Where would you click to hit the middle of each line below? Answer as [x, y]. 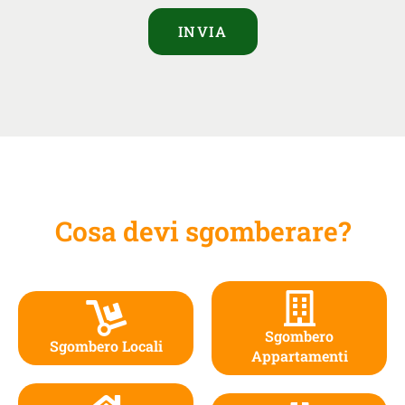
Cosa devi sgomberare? [202, 231]
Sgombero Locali [106, 345]
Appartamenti [299, 355]
